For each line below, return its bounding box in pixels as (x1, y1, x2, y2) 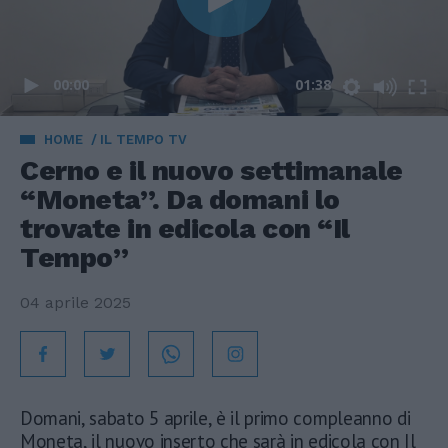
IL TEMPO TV (100, 132, 187, 147)
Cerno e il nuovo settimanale (20, 154, 403, 187)
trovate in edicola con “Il (20, 212, 350, 245)
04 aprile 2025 (20, 293, 131, 312)
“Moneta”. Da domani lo (20, 183, 340, 216)
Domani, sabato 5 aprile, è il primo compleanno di (20, 406, 411, 430)
